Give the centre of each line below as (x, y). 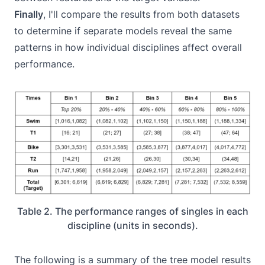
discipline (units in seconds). (132, 226)
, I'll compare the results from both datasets (141, 14)
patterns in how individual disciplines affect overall (128, 47)
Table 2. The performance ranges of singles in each (132, 211)
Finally (29, 14)
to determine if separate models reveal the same (123, 30)
